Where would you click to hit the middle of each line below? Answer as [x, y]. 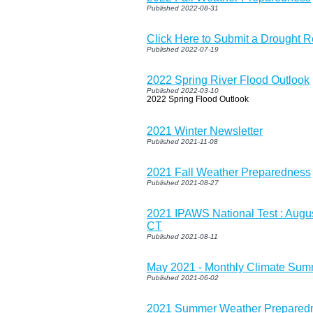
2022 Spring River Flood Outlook [228, 80]
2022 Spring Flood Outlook [198, 99]
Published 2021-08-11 [182, 236]
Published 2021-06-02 [183, 277]
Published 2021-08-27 [183, 182]
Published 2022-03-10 [183, 90]
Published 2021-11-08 [182, 141]
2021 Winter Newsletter [205, 131]
